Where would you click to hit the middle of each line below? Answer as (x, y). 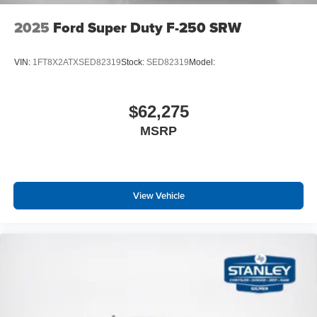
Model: (202, 63)
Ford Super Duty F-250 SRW (147, 28)
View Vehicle (158, 196)
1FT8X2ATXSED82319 (77, 63)
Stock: (134, 63)
